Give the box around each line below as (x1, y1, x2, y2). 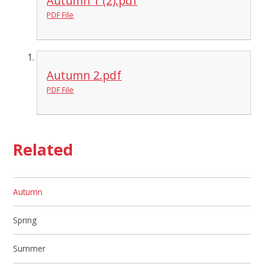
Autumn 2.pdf (47, 67, 122, 84)
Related (13, 138, 74, 161)
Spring (13, 214, 37, 226)
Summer (13, 243, 46, 255)
